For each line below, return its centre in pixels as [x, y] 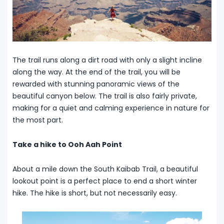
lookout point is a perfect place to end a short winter [105, 181]
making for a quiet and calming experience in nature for [111, 108]
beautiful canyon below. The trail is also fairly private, [105, 96]
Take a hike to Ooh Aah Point [67, 145]
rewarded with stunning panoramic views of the [96, 84]
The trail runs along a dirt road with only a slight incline [107, 60]
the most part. [38, 120]
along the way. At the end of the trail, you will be [96, 72]
